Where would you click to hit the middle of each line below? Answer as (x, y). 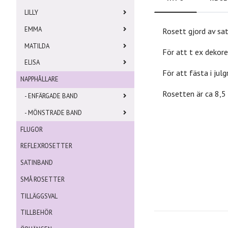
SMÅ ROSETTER (42, 179)
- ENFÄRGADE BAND (51, 96)
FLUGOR (32, 129)
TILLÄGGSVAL (39, 196)
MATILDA (37, 46)
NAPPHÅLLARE (39, 79)
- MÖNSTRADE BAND (53, 112)
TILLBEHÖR (36, 213)
